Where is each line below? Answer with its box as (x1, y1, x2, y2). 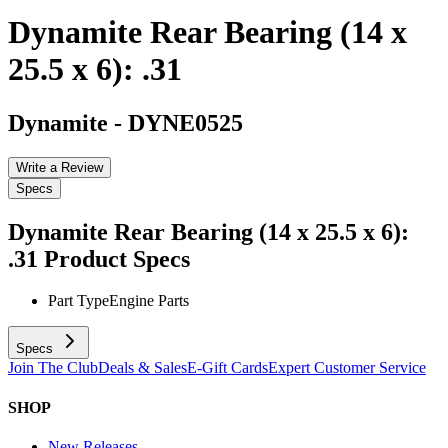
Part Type (48, 292, 109, 310)
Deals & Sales (98, 359, 187, 377)
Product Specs (44, 245, 190, 272)
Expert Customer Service (268, 359, 426, 377)
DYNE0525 (128, 109, 243, 136)
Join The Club (8, 359, 98, 377)
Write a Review (16, 159, 103, 175)
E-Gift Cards (187, 359, 268, 377)
